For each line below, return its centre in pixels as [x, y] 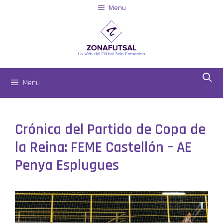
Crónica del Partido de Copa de [110, 129]
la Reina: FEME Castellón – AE [103, 147]
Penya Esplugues [67, 165]
